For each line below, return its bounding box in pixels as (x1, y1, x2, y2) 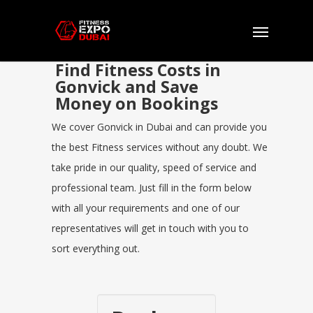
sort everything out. (52, 242, 140, 255)
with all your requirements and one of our (52, 201, 240, 214)
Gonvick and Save (55, 75, 198, 98)
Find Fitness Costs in (55, 59, 221, 81)
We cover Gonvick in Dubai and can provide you (52, 120, 267, 133)
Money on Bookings (55, 92, 218, 115)
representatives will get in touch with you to (52, 221, 249, 235)
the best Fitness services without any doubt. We (52, 140, 268, 154)
